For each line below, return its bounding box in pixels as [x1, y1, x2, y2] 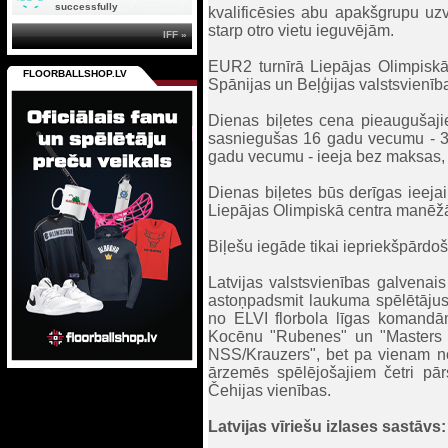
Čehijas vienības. [208, 382, 331, 399]
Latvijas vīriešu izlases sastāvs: [208, 418, 446, 435]
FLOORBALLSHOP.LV [23, 68, 127, 79]
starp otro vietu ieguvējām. [208, 22, 394, 39]
